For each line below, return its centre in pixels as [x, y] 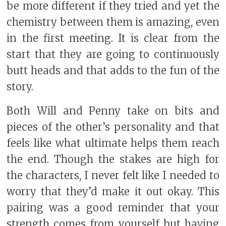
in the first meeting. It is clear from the [113, 39]
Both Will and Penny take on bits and [113, 111]
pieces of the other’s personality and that [113, 127]
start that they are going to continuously [113, 55]
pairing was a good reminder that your [113, 208]
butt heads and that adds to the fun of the [113, 71]
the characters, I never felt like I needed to [113, 176]
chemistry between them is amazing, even [113, 22]
